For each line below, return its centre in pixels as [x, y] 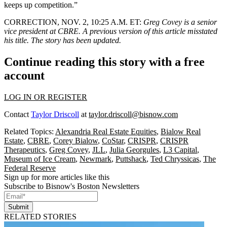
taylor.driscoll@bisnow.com [133, 115]
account [24, 76]
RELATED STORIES [40, 217]
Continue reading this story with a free [104, 62]
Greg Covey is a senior [180, 22]
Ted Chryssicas [175, 159]
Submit [18, 207]
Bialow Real [181, 132]
